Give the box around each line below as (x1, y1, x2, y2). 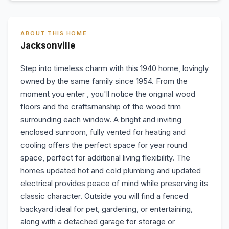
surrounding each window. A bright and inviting (20, 114, 181, 124)
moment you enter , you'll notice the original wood (20, 89, 195, 99)
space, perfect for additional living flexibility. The (20, 153, 190, 163)
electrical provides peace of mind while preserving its (20, 178, 208, 188)
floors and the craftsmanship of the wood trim (20, 102, 181, 111)
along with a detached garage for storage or (20, 217, 175, 226)
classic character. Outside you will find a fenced (20, 191, 188, 201)
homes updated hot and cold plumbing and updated (20, 166, 201, 175)
